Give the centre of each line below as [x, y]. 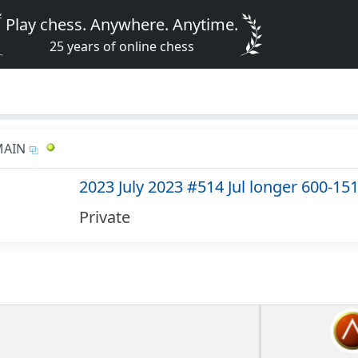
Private [104, 217]
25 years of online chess [122, 46]
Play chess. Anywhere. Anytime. [122, 24]
